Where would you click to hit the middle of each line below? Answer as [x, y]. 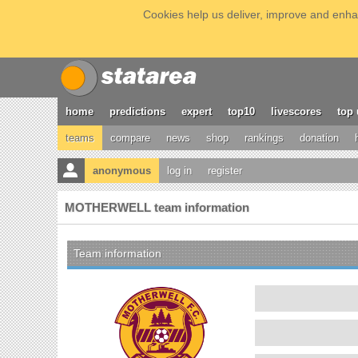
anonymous [122, 171]
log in [179, 171]
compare [130, 138]
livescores [296, 111]
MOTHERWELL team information [157, 207]
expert [197, 111]
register [225, 171]
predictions [137, 111]
